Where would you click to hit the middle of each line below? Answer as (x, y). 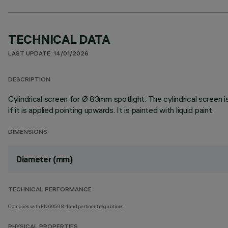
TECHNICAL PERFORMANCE (50, 190)
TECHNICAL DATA (59, 39)
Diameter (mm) (45, 159)
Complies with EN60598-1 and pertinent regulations (66, 206)
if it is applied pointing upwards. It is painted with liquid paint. (111, 110)
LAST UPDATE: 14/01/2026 (48, 54)
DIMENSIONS (28, 133)
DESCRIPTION (29, 80)
